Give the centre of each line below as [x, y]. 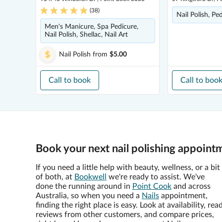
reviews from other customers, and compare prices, [125, 215]
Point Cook [152, 186]
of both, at [55, 177]
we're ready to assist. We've [156, 177]
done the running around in [84, 186]
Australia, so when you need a [89, 196]
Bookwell [90, 177]
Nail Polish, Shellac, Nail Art [86, 35]
